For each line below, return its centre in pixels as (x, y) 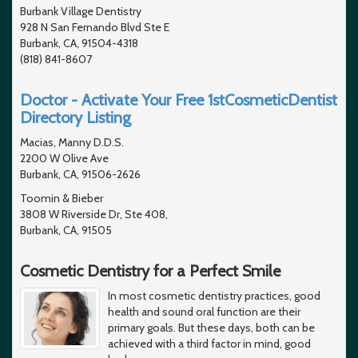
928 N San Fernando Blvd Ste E (95, 27)
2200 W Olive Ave (64, 158)
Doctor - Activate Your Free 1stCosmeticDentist (179, 99)
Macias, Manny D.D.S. (72, 142)
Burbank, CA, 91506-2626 (80, 174)
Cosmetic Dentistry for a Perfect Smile (150, 270)
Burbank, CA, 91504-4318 (79, 43)
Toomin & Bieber (62, 198)
